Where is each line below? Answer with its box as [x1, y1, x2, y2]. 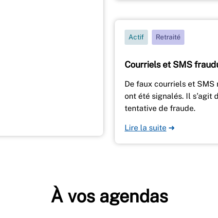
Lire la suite [125, 123, 166, 132]
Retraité [156, 33, 181, 41]
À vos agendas [50, 185, 168, 206]
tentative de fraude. [125, 103, 196, 113]
